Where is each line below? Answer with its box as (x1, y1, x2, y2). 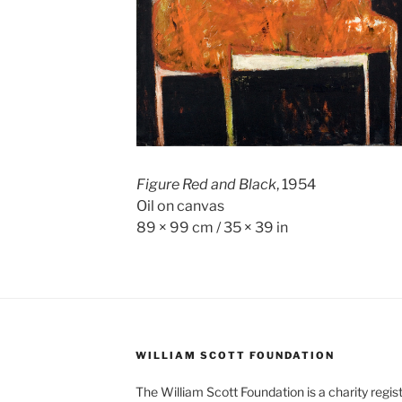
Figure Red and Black (135, 175, 276, 193)
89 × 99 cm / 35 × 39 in (135, 218, 288, 236)
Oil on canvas (135, 197, 224, 214)
